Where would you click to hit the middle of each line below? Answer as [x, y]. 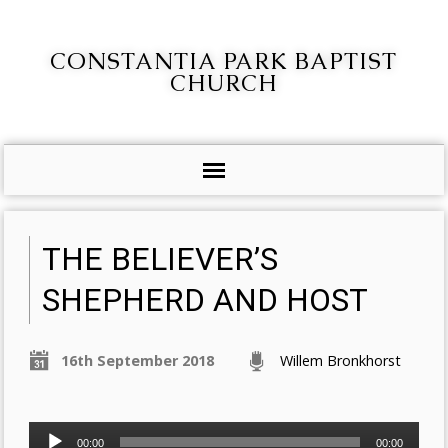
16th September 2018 [138, 360]
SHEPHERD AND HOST [205, 300]
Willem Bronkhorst [341, 360]
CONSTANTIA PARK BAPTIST [224, 61]
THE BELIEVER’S [160, 259]
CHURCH [224, 83]
